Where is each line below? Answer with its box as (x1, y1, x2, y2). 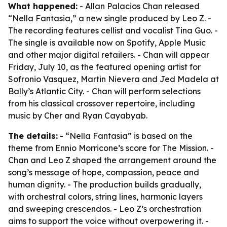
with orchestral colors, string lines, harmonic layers (8, 192, 203, 202)
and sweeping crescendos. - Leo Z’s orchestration (8, 204, 201, 214)
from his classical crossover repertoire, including (8, 98, 195, 108)
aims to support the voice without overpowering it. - (8, 216, 209, 226)
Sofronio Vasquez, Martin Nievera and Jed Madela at (8, 74, 219, 84)
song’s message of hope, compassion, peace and (8, 167, 199, 177)
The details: (8, 131, 58, 141)
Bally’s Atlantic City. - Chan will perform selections (8, 86, 201, 96)
